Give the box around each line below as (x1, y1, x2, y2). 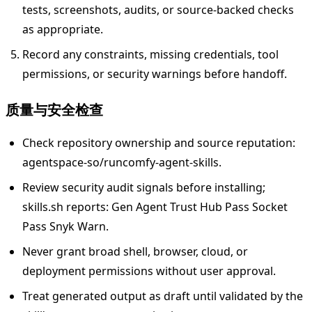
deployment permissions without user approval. (22, 263, 276, 279)
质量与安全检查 (6, 100, 103, 119)
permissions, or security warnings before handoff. (22, 65, 287, 81)
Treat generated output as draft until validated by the (22, 288, 303, 304)
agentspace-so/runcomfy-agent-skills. (22, 154, 221, 170)
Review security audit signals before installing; (22, 179, 265, 195)
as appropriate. (22, 21, 103, 37)
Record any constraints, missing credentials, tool (22, 46, 279, 62)
